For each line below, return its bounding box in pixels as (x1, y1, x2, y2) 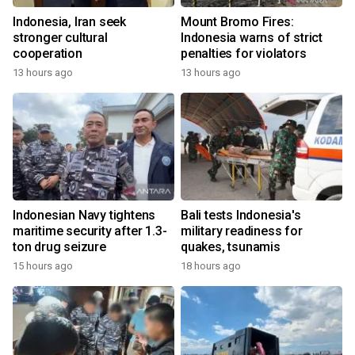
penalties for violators (181, 46, 307, 62)
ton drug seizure (13, 239, 106, 255)
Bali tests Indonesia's (181, 208, 301, 223)
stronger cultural (13, 30, 108, 46)
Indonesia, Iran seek (13, 14, 126, 30)
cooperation (13, 46, 82, 62)
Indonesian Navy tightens (13, 208, 156, 223)
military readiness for (181, 223, 303, 239)
